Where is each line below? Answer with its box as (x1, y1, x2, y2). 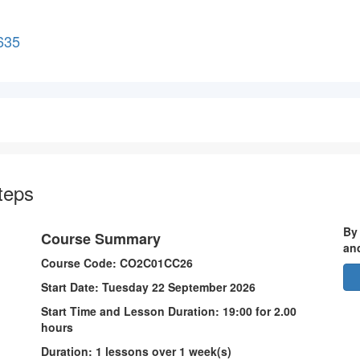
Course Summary (40, 228, 161, 249)
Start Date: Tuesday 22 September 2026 (40, 279, 259, 295)
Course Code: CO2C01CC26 (40, 255, 196, 271)
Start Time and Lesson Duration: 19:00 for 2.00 (40, 303, 297, 319)
